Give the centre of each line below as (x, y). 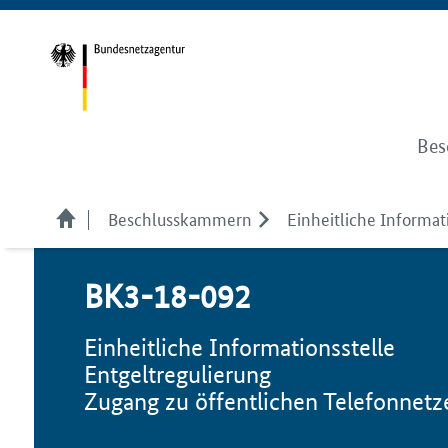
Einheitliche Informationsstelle (239, 347)
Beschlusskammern (180, 218)
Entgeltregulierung (177, 374)
